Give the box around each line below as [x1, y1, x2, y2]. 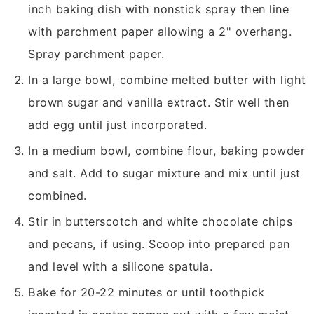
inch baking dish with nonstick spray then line [28, 2, 289, 17]
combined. [28, 189, 87, 203]
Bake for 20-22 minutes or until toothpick [28, 285, 265, 300]
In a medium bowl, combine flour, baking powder [28, 144, 306, 158]
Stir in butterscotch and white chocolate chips [28, 214, 293, 229]
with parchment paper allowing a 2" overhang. [28, 25, 292, 39]
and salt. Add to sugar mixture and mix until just [28, 166, 301, 181]
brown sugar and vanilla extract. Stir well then [28, 95, 289, 110]
